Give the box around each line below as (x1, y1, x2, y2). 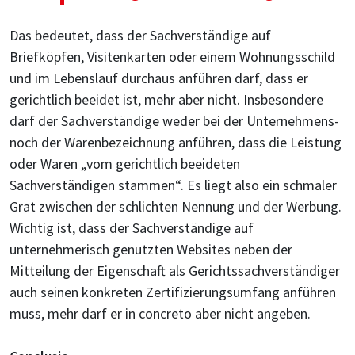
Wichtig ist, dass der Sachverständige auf (10, 219, 254, 237)
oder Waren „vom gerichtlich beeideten (10, 155, 240, 173)
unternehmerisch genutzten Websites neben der (10, 240, 292, 258)
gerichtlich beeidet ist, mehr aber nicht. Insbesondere (10, 90, 323, 109)
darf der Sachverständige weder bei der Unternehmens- (10, 112, 339, 130)
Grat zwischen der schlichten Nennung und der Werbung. (10, 197, 342, 216)
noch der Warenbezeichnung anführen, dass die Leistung (10, 133, 342, 151)
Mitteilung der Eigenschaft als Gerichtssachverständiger (10, 261, 340, 280)
